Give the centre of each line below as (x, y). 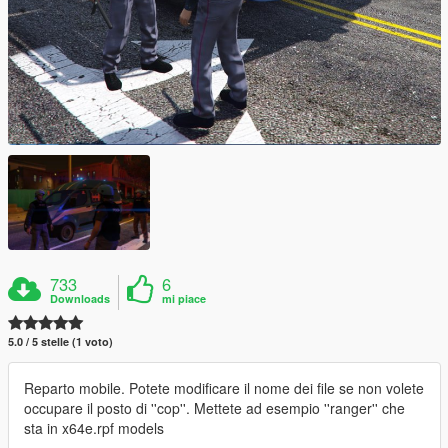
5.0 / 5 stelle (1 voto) (60, 341)
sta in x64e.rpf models (94, 427)
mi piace (184, 298)
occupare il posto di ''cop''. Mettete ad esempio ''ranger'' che (214, 407)
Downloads (80, 298)
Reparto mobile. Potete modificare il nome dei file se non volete (224, 387)
